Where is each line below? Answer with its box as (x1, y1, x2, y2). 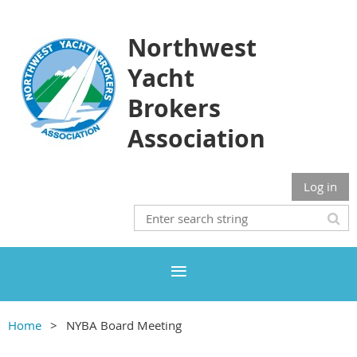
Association (127, 122, 265, 155)
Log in (304, 178, 337, 194)
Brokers (127, 92, 221, 124)
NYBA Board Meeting (66, 317, 182, 333)
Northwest (127, 31, 257, 64)
